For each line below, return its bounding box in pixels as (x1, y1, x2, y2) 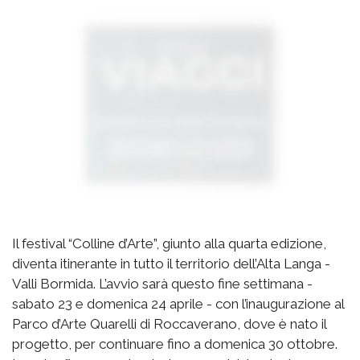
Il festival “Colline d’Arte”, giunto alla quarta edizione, (12, 235, 326, 252)
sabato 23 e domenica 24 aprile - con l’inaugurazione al (12, 295, 344, 312)
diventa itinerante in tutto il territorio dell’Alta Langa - (12, 255, 330, 272)
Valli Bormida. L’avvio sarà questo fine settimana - (12, 275, 313, 292)
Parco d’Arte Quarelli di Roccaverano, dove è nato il (12, 315, 326, 332)
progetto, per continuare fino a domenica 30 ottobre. (12, 335, 337, 352)
